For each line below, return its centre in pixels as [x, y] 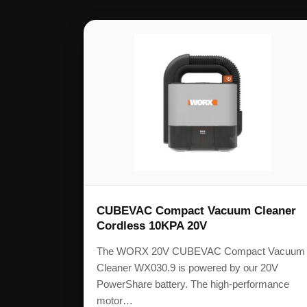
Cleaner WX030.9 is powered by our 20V [187, 268]
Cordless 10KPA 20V [152, 226]
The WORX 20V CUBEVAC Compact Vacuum [201, 251]
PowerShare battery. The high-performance [193, 284]
